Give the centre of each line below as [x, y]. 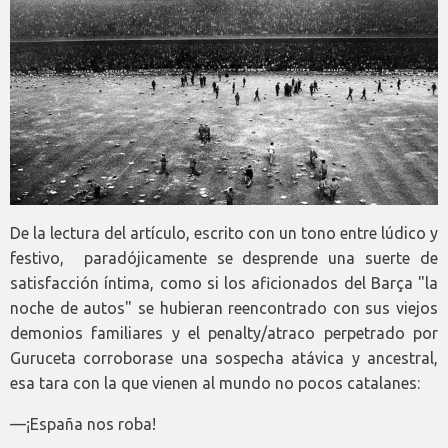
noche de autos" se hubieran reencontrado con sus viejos [224, 308]
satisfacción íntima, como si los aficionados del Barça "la [224, 283]
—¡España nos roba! [83, 424]
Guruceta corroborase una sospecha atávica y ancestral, [224, 358]
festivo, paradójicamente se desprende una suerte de [224, 258]
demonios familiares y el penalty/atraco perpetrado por [224, 333]
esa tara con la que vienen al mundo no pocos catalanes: [215, 383]
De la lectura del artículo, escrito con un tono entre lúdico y [224, 233]
